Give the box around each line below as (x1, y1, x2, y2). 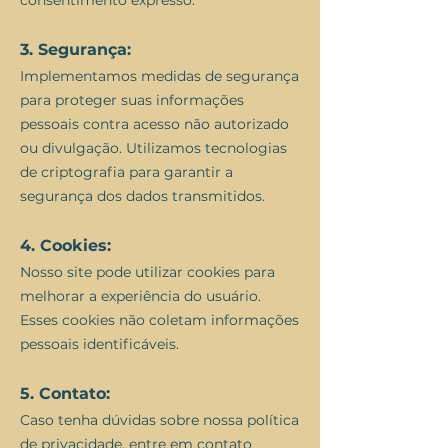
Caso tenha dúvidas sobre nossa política (20, 411, 299, 429)
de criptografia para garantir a (20, 163, 233, 181)
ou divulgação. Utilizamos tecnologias (20, 139, 287, 157)
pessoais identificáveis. (20, 335, 179, 353)
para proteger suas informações (20, 91, 244, 109)
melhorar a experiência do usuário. (20, 287, 261, 305)
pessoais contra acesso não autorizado (20, 115, 289, 133)
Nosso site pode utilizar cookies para (20, 263, 275, 281)
